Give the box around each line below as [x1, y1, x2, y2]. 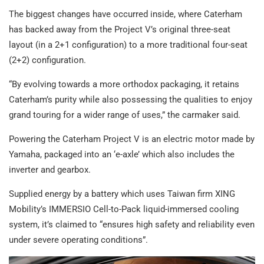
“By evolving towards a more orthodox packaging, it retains [9, 79, 239, 90]
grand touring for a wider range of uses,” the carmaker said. [9, 110, 240, 121]
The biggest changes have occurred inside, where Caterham [9, 9, 242, 20]
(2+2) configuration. [9, 55, 86, 66]
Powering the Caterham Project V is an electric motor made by [9, 134, 255, 145]
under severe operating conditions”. [9, 235, 148, 246]
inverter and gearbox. [9, 164, 91, 176]
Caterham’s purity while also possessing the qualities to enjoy [9, 94, 252, 105]
